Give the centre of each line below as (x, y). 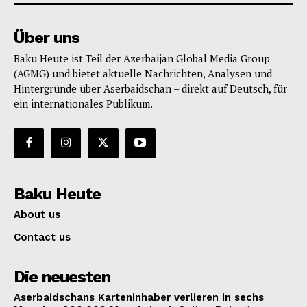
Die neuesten (62, 277)
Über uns (47, 37)
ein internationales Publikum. (83, 103)
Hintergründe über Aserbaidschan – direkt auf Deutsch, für (150, 88)
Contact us (42, 237)
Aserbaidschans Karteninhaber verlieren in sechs (139, 297)
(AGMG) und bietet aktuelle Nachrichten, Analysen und (143, 73)
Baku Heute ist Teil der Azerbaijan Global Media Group (142, 58)
